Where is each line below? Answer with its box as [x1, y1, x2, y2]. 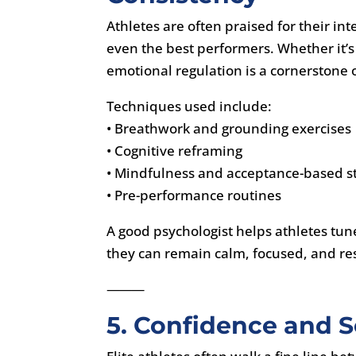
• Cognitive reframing [106, 141, 243, 160]
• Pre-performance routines [106, 185, 282, 204]
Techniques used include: [106, 96, 273, 115]
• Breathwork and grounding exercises [106, 118, 352, 137]
